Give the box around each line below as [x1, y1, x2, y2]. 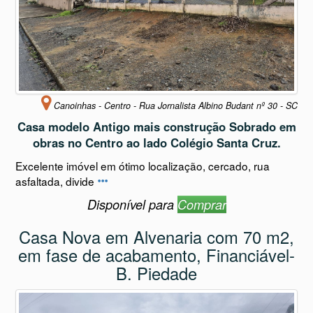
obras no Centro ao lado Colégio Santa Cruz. [32, 126, 281, 144]
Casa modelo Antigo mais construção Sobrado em [17, 110, 296, 128]
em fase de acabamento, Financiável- [18, 235, 295, 260]
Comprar [177, 188, 226, 206]
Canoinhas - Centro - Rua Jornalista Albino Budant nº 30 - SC [51, 92, 298, 105]
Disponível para [87, 188, 177, 206]
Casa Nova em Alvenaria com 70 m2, [19, 217, 294, 242]
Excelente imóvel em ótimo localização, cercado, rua [15, 150, 270, 166]
